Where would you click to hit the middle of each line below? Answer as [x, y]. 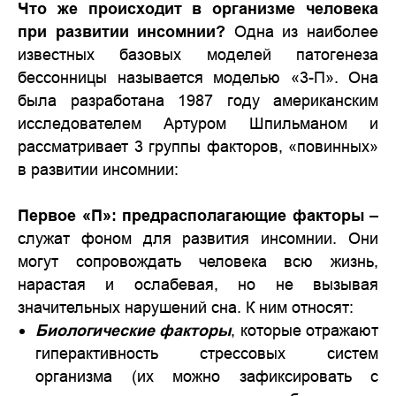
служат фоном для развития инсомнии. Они [198, 238]
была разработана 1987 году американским [198, 100]
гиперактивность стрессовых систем [207, 353]
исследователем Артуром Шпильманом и [198, 123]
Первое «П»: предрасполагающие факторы [191, 215]
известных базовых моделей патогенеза [198, 54]
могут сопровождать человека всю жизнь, [198, 261]
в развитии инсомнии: [98, 169]
